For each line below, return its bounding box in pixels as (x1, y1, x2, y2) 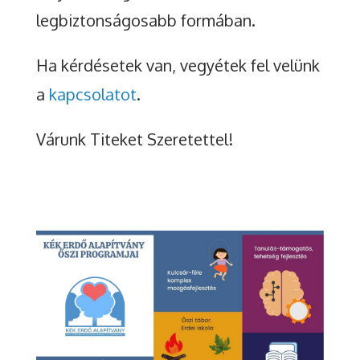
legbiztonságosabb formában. (35, 10, 260, 31)
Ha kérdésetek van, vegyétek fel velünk (35, 55, 320, 76)
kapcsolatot (48, 84, 137, 105)
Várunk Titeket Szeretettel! (35, 129, 233, 150)
